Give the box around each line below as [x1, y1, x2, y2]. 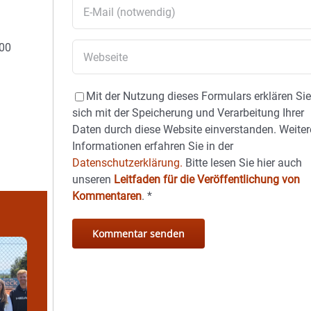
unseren [72, 173, 115, 186]
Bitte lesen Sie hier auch [183, 156, 303, 169]
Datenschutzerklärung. [72, 156, 183, 169]
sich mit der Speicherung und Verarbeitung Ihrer [72, 106, 305, 119]
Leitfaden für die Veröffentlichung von [114, 173, 301, 186]
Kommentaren [72, 190, 142, 203]
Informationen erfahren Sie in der [72, 140, 234, 153]
